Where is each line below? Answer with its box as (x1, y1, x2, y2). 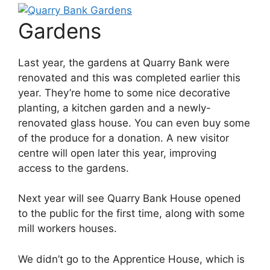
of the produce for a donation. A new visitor (18, 131, 229, 144)
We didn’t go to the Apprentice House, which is (18, 253, 245, 265)
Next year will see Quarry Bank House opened (18, 192, 241, 204)
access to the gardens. (18, 162, 129, 174)
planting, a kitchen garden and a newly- (18, 101, 211, 114)
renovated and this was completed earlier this (18, 71, 240, 84)
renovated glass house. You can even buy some (18, 116, 250, 129)
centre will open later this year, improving (18, 146, 216, 159)
